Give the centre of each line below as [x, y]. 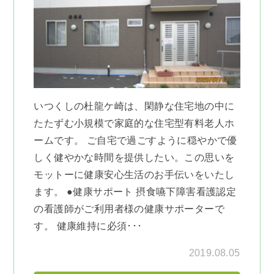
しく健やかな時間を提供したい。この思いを [134, 157]
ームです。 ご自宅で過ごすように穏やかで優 [135, 140]
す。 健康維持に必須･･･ [88, 226]
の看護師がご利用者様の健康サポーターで [129, 209]
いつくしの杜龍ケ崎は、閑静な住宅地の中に [134, 106]
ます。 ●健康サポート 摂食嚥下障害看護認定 [135, 191]
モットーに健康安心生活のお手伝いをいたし [134, 174]
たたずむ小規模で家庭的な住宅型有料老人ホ [134, 123]
